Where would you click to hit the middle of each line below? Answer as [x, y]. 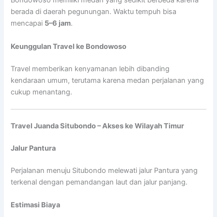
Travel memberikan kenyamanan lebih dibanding [90, 69]
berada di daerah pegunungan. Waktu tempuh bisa [94, 12]
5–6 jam [58, 23]
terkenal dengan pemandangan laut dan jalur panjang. [99, 182]
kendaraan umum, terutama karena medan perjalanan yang [108, 80]
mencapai [28, 23]
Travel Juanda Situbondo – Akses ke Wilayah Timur [98, 126]
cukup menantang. [42, 92]
